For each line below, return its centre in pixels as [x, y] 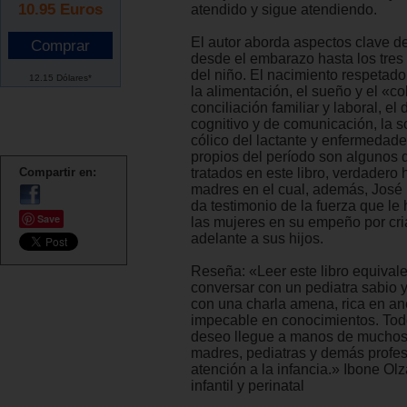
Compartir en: [58, 172]
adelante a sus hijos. [257, 239]
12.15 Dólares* [60, 77]
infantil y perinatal [248, 386]
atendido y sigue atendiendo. [284, 10]
